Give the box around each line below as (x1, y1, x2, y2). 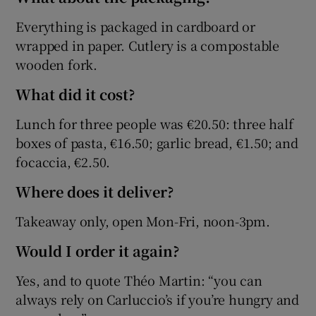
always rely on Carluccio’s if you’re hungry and (16, 290, 300, 309)
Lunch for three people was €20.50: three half (16, 114, 293, 133)
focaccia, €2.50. (16, 152, 111, 171)
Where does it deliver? (16, 181, 174, 202)
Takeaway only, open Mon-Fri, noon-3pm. (16, 212, 270, 231)
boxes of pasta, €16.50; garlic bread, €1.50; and (16, 133, 298, 152)
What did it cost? (16, 84, 135, 105)
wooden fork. (16, 55, 98, 74)
